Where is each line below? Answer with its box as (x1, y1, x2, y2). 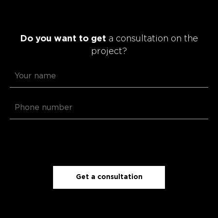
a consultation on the (106, 35, 198, 43)
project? (91, 48, 127, 56)
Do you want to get (20, 35, 106, 43)
